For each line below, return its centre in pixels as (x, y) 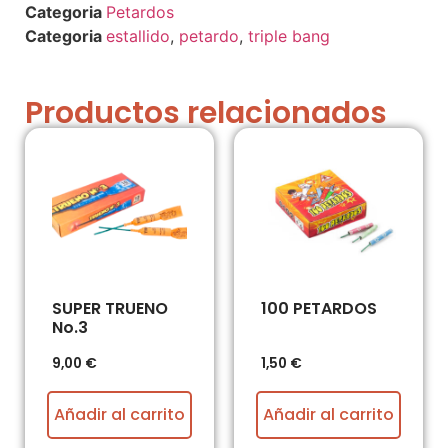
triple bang (289, 36)
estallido (138, 36)
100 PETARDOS (319, 309)
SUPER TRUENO (110, 309)
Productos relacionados (206, 113)
